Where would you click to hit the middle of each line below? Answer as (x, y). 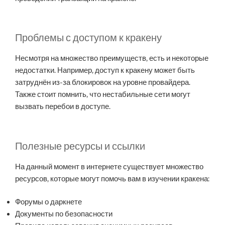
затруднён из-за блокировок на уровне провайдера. (103, 83)
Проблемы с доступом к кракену (88, 38)
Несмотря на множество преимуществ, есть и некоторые (112, 59)
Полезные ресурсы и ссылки (80, 146)
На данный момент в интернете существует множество (109, 166)
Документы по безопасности (64, 214)
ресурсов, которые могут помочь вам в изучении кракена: (112, 179)
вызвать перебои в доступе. (63, 107)
